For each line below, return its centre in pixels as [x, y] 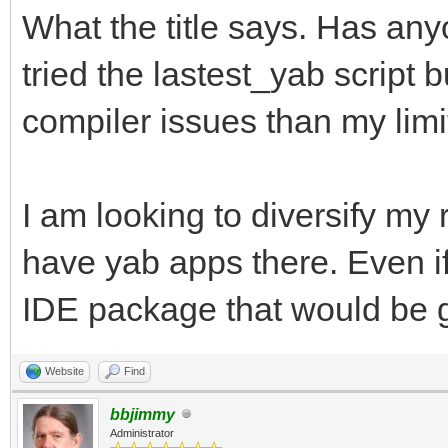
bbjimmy [142, 414]
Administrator [142, 432]
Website [64, 370]
